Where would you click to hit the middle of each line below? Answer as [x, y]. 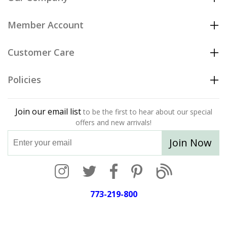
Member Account [46, 25]
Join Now [191, 143]
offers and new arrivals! [113, 123]
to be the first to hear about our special [147, 112]
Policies [24, 80]
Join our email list [49, 112]
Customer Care [41, 52]
